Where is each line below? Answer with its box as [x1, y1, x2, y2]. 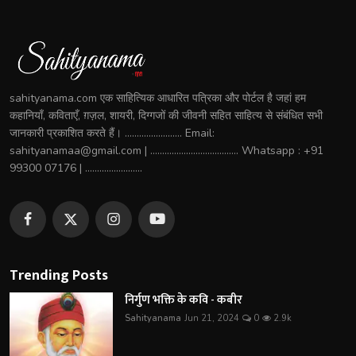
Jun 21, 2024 [184, 312, 239, 325]
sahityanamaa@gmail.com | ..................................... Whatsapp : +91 [10, 143, 323, 159]
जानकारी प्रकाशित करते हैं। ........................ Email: [10, 126, 215, 141]
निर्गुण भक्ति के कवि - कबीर [125, 290, 242, 311]
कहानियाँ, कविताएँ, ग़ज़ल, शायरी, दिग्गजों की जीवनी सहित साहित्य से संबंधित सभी [10, 108, 323, 124]
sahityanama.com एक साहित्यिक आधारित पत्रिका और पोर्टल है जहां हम [10, 91, 306, 106]
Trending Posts [10, 264, 108, 288]
